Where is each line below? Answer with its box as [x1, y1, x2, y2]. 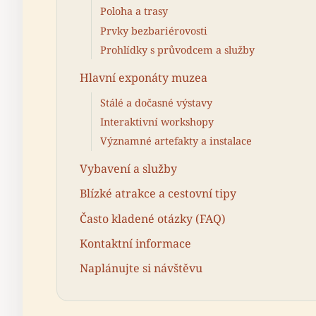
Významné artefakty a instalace [100, 134, 252, 148]
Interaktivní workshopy [100, 115, 214, 129]
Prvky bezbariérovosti [100, 23, 207, 37]
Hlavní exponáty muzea [80, 69, 207, 85]
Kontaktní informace [80, 235, 191, 251]
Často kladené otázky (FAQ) [80, 210, 226, 226]
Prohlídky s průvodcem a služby [100, 43, 255, 57]
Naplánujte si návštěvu [80, 260, 202, 276]
